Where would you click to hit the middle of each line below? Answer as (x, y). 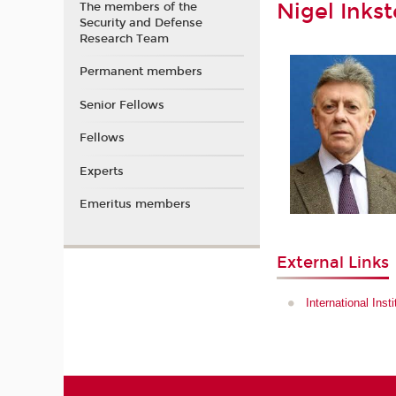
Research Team (124, 38)
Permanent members (141, 72)
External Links (333, 262)
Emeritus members (135, 205)
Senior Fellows (122, 105)
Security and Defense (141, 23)
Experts (101, 171)
